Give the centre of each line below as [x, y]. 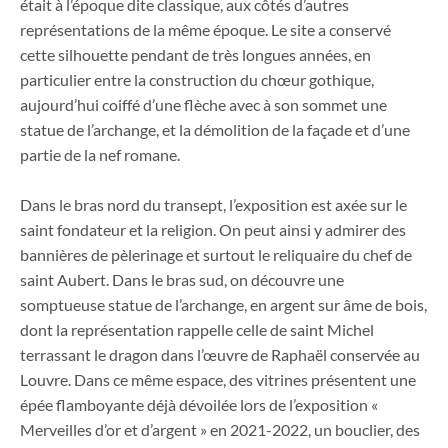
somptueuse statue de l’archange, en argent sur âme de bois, [223, 305]
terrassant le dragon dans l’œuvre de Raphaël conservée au [220, 355]
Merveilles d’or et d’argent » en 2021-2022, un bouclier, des [220, 430]
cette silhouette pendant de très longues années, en [195, 54]
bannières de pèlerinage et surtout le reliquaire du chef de [216, 255]
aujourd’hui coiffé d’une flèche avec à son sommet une [203, 104]
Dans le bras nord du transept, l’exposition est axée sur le [213, 205]
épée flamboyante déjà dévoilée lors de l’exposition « [199, 405]
